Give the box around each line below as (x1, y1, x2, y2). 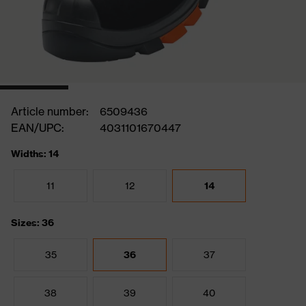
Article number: (11, 105, 89, 118)
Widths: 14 (11, 148, 59, 160)
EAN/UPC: (11, 121, 64, 135)
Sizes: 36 (11, 217, 54, 229)
